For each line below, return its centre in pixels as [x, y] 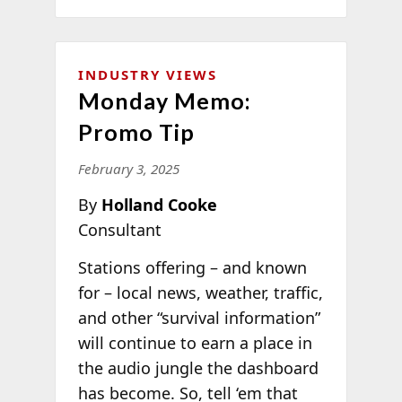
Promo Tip [136, 132]
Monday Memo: [164, 101]
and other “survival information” [199, 317]
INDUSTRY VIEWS [147, 75]
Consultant [119, 230]
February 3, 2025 [128, 169]
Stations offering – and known [192, 267]
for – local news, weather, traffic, [200, 292]
